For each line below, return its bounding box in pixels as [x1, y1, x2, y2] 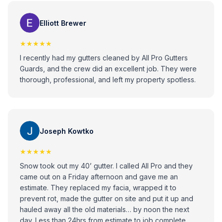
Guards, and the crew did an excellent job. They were [20, 64, 197, 73]
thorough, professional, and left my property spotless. [20, 75, 196, 84]
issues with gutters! [20, 11, 81, 19]
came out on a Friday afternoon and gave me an [20, 172, 178, 181]
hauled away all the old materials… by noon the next [20, 205, 189, 214]
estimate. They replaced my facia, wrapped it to [20, 183, 51, 192]
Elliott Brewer [40, 18, 86, 27]
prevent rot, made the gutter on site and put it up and [20, 194, 193, 203]
